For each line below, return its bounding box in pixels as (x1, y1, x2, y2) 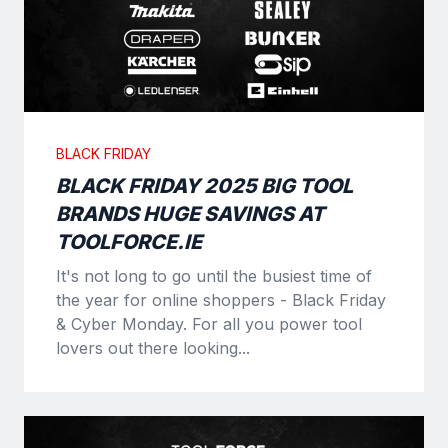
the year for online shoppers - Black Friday (56, 289, 386, 310)
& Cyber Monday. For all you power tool (56, 313, 362, 334)
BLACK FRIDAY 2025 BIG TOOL (56, 173, 353, 198)
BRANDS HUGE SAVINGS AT (56, 201, 325, 226)
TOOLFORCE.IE (56, 229, 202, 254)
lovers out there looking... (56, 337, 250, 358)
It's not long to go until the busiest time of (56, 265, 372, 286)
